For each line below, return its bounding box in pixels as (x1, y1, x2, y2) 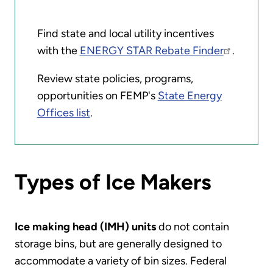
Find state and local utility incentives (37, 27, 214, 41)
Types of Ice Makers (15, 168, 211, 195)
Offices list (37, 106, 90, 120)
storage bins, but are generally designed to (15, 237, 222, 251)
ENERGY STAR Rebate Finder (79, 44, 224, 58)
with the (37, 44, 80, 58)
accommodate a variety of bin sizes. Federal (15, 254, 227, 268)
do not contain (156, 220, 229, 234)
